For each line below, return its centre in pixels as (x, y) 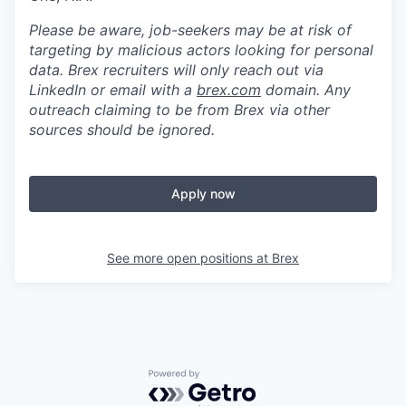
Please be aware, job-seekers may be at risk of (190, 30)
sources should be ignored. (122, 130)
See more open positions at (189, 258)
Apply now (203, 193)
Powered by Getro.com (227, 378)
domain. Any (306, 90)
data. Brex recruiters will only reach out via (176, 70)
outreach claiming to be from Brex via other (179, 110)
